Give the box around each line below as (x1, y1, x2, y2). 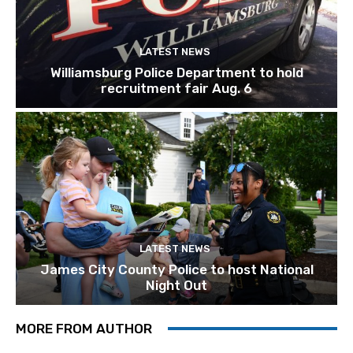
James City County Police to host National (39, 261, 314, 277)
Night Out (146, 277, 207, 293)
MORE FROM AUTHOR (16, 320, 152, 336)
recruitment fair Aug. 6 (101, 80, 252, 97)
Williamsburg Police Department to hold (50, 65, 303, 81)
